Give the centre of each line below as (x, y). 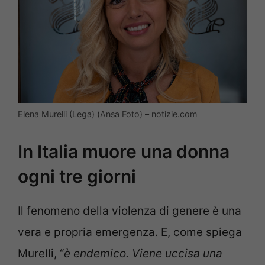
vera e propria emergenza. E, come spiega (130, 232)
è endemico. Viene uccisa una (143, 253)
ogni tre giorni (77, 176)
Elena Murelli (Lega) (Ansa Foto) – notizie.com (107, 114)
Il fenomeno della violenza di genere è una (130, 211)
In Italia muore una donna (124, 151)
